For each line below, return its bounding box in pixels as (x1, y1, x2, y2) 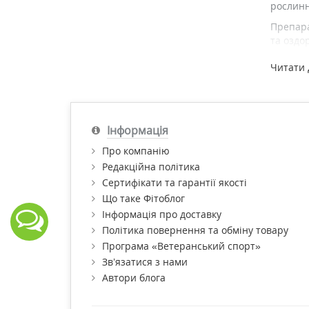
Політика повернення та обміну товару (102, 223, 288, 237)
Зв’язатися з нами (102, 255, 188, 268)
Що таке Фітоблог (102, 192, 185, 205)
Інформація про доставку (102, 208, 221, 221)
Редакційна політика (102, 160, 200, 173)
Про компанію (102, 144, 170, 157)
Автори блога (102, 271, 166, 284)
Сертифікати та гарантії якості (102, 176, 247, 189)
